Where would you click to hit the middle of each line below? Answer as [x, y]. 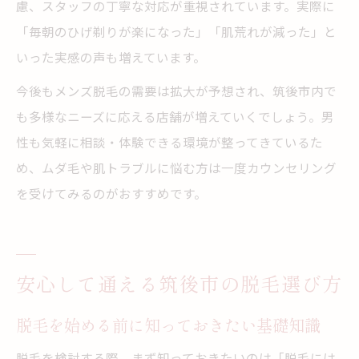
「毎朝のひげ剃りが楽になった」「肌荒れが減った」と [176, 31]
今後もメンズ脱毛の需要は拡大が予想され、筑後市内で [176, 91]
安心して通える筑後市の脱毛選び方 [179, 283]
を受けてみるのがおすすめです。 [111, 193]
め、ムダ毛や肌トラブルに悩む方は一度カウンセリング [176, 167]
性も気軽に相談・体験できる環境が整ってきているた [169, 142]
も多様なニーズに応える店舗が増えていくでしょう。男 [175, 116]
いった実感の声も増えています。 [111, 57]
